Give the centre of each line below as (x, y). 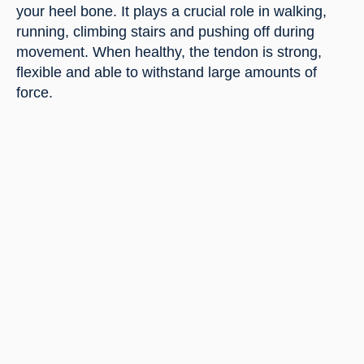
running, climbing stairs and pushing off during (165, 32)
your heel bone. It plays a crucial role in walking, (171, 12)
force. (35, 93)
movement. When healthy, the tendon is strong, (169, 52)
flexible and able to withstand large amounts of (167, 73)
